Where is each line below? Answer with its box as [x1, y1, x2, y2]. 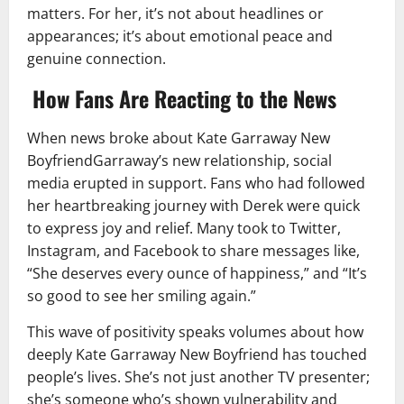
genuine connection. [27, 49, 166, 69]
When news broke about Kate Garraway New [27, 128, 330, 149]
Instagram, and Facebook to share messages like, [27, 241, 360, 262]
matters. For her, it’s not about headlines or [27, 4, 324, 24]
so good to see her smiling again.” [27, 286, 256, 307]
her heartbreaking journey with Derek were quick [27, 196, 360, 216]
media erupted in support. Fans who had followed [27, 173, 365, 194]
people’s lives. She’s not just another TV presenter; [27, 367, 370, 388]
